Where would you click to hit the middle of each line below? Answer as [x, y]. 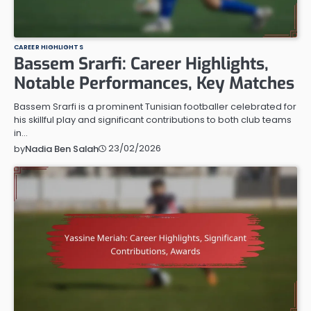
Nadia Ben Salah [62, 149]
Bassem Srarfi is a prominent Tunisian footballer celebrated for [155, 106]
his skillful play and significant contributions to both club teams [153, 119]
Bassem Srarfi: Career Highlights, [141, 64]
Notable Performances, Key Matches [154, 83]
